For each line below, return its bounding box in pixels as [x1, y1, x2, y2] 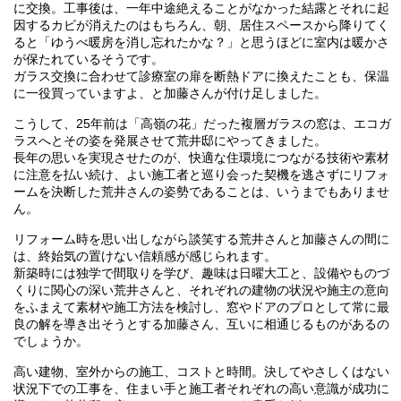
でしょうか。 [13, 335, 89, 348]
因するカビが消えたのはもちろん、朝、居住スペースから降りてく [13, 19, 389, 32]
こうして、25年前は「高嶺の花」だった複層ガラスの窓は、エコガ [13, 117, 391, 131]
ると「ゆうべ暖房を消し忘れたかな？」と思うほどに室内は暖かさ [13, 36, 389, 49]
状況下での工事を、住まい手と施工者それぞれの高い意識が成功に [13, 382, 389, 396]
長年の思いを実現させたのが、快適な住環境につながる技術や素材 [13, 151, 389, 165]
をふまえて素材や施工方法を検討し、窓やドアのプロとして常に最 [13, 301, 389, 314]
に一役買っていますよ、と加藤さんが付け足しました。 [13, 87, 327, 100]
